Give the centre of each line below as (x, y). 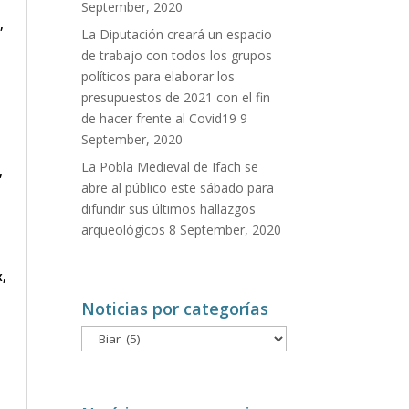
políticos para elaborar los (158, 76)
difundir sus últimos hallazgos (169, 208)
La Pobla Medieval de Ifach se (170, 166)
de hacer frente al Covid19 (159, 118)
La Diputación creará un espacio (177, 34)
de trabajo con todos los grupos (177, 55)
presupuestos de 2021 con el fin (176, 97)
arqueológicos (124, 229)
